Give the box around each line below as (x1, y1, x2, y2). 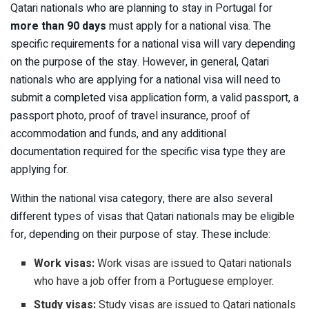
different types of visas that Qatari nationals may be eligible (10, 208, 295, 226)
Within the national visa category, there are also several (10, 190, 272, 208)
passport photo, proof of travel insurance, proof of (10, 108, 250, 125)
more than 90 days (10, 18, 106, 35)
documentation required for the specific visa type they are (10, 143, 286, 161)
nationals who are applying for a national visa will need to (10, 72, 281, 89)
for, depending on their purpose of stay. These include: (10, 226, 270, 243)
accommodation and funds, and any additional (10, 126, 226, 143)
